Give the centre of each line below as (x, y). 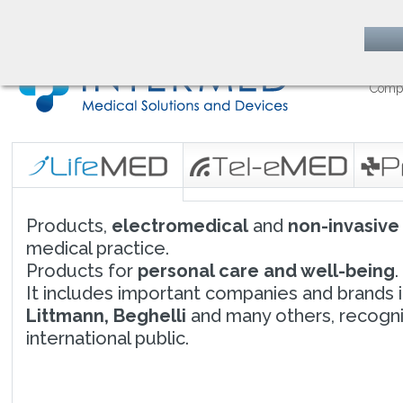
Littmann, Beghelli (106, 316)
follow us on (45, 23)
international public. (107, 338)
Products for (81, 271)
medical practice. (97, 248)
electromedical (179, 226)
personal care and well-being (266, 271)
